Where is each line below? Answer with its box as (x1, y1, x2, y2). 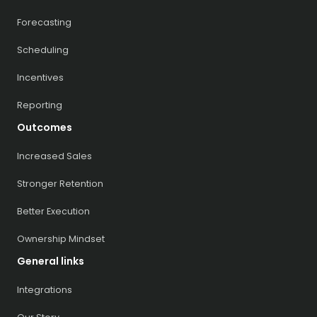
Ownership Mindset (17, 232, 105, 245)
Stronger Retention (17, 177, 103, 190)
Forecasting (17, 16, 71, 28)
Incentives (17, 71, 64, 83)
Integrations (17, 283, 72, 296)
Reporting (17, 98, 62, 111)
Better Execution (17, 204, 90, 217)
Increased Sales (17, 149, 92, 162)
